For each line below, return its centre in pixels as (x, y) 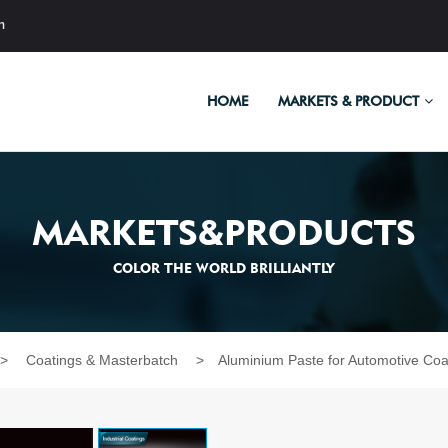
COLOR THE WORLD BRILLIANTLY (224, 268)
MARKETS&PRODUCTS (224, 231)
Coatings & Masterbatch (104, 360)
